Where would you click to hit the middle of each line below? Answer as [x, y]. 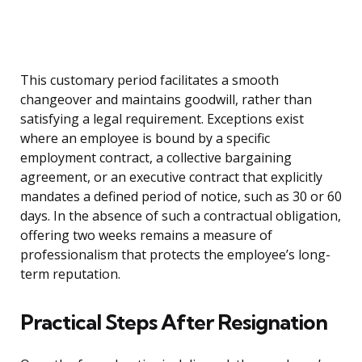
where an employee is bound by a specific [145, 139]
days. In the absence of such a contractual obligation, [181, 216]
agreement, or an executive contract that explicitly [171, 177]
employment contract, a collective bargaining [156, 158]
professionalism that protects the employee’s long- [175, 255]
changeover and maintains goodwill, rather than [166, 100]
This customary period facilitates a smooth [149, 80]
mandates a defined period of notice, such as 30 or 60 [181, 197]
